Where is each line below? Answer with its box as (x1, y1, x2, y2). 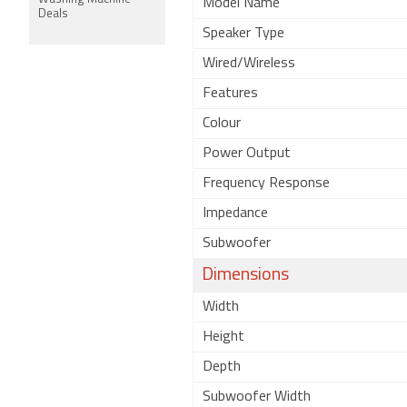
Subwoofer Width (203, 390, 311, 404)
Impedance (203, 206, 268, 221)
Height (203, 330, 244, 344)
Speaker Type (203, 26, 284, 41)
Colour (203, 116, 241, 131)
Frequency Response (203, 176, 330, 191)
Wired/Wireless (203, 56, 295, 71)
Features (203, 86, 258, 101)
